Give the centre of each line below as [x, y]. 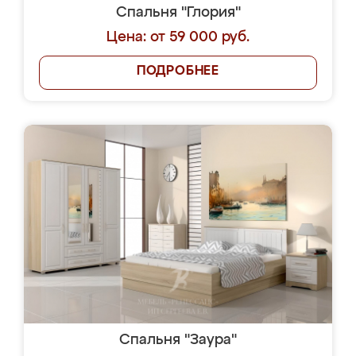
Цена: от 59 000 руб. [178, 37]
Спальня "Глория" [178, 13]
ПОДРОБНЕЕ [178, 72]
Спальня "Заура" [178, 340]
